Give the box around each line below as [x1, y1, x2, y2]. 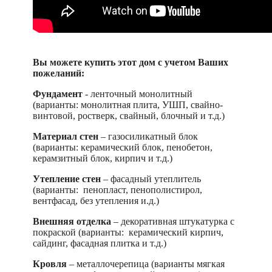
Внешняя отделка [33, 216, 111, 226]
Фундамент [33, 88, 85, 99]
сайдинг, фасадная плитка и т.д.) [33, 237, 166, 248]
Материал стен [33, 131, 98, 141]
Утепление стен [33, 173, 101, 184]
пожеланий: [33, 67, 84, 78]
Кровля [33, 258, 69, 269]
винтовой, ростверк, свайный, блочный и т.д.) [33, 110, 225, 121]
